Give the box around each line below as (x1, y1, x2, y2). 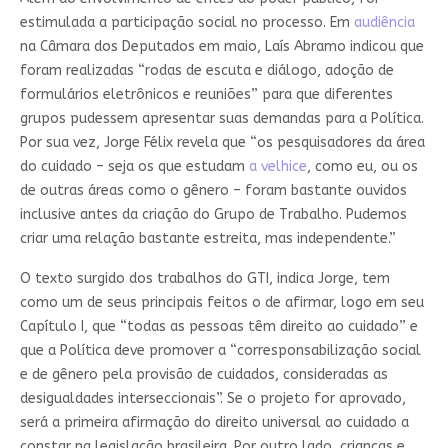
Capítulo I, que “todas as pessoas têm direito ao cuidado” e (19, 317, 418, 335)
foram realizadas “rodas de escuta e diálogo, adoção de (19, 61, 394, 79)
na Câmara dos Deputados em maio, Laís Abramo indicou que (19, 37, 424, 55)
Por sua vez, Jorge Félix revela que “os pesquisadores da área (19, 133, 425, 151)
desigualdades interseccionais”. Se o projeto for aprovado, (19, 389, 406, 407)
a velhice (248, 157, 307, 175)
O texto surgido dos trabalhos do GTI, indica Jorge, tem (19, 269, 390, 287)
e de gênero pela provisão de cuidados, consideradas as (19, 365, 388, 383)
